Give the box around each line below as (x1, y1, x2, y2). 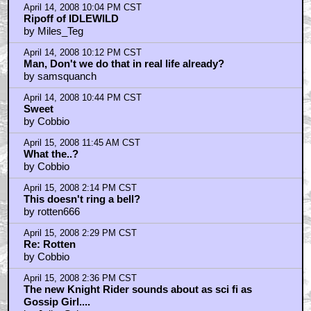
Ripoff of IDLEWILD (23, 12, 119, 24)
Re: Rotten (23, 238, 76, 250)
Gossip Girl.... (23, 296, 90, 308)
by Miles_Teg (23, 25, 83, 37)
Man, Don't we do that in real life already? (23, 58, 224, 69)
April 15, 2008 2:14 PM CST (23, 183, 137, 193)
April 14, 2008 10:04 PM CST (23, 3, 142, 12)
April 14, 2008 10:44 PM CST (23, 93, 142, 103)
